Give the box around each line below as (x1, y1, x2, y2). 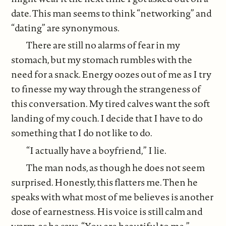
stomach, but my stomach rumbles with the (11, 53, 193, 67)
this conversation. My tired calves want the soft (11, 97, 210, 110)
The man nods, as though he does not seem (26, 161, 205, 175)
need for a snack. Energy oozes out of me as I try (11, 68, 212, 81)
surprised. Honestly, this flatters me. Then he (11, 176, 198, 189)
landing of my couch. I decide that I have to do (11, 111, 203, 125)
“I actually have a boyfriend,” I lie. (26, 143, 167, 157)
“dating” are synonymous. (11, 21, 120, 34)
